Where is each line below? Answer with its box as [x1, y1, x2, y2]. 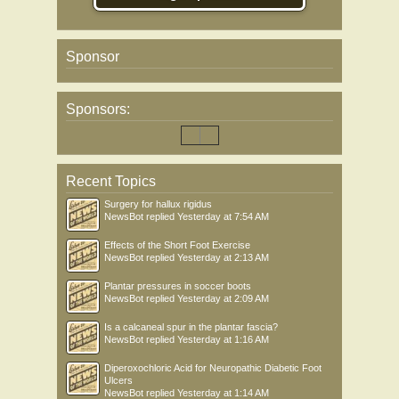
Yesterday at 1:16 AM [177, 334, 269, 345]
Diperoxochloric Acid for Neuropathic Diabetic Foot [104, 362, 322, 373]
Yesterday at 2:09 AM [177, 293, 269, 304]
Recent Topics [66, 174, 156, 189]
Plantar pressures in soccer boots [104, 281, 251, 291]
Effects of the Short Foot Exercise [104, 240, 250, 250]
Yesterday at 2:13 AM [177, 252, 269, 263]
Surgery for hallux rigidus [104, 199, 212, 209]
